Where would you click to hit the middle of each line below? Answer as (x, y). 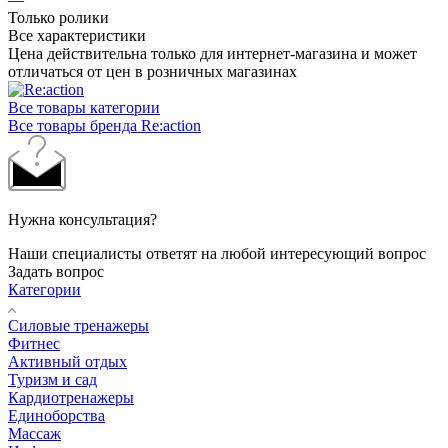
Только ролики (58, 18)
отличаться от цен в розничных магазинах (152, 72)
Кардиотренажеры (71, 398)
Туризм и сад (52, 380)
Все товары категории (84, 108)
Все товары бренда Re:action (104, 126)
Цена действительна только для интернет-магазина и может (212, 54)
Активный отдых (67, 362)
